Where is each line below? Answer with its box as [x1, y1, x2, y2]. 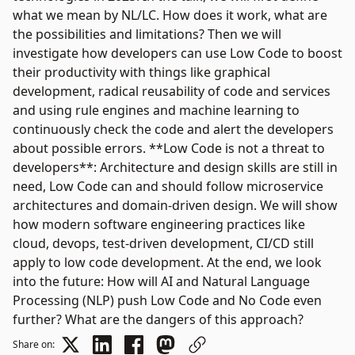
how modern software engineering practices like [13, 216, 305, 233]
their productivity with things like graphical [13, 63, 270, 81]
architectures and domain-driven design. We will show [13, 197, 338, 214]
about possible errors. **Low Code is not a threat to [13, 139, 325, 157]
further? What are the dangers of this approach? [13, 311, 303, 328]
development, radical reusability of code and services [13, 82, 330, 100]
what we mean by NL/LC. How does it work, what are [13, 6, 327, 24]
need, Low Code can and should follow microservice [13, 177, 323, 195]
